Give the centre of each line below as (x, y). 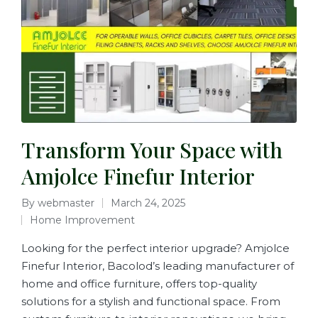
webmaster (66, 203)
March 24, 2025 (148, 203)
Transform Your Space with (152, 150)
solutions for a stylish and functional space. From (151, 301)
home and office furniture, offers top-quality (139, 284)
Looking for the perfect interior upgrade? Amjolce (155, 248)
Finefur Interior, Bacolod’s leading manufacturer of (158, 266)
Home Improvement (82, 220)
